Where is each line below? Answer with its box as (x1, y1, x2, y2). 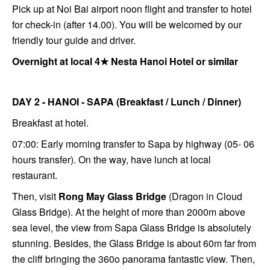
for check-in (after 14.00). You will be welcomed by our (12, 17, 242, 31)
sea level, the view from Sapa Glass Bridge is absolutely (12, 220, 251, 234)
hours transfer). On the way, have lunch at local (12, 152, 211, 166)
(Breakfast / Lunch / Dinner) (116, 94, 241, 108)
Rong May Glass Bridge (58, 189, 166, 203)
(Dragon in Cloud (166, 189, 242, 203)
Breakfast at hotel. (12, 115, 89, 130)
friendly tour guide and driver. (12, 33, 136, 47)
